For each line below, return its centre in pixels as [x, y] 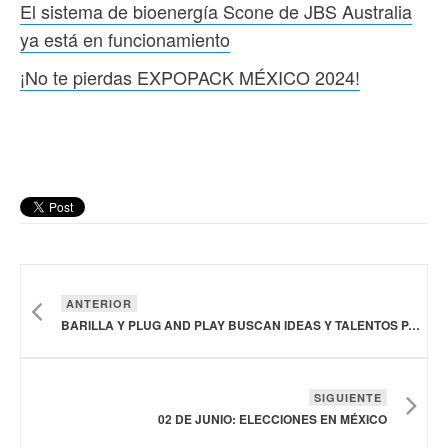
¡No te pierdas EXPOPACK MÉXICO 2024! [190, 76]
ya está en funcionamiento [125, 38]
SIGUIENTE [348, 397]
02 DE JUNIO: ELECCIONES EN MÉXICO [272, 418]
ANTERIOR [99, 303]
